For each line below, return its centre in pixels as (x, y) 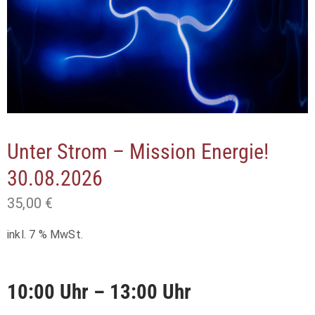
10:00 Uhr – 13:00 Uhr (99, 291)
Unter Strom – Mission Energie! (138, 152)
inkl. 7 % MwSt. (45, 235)
